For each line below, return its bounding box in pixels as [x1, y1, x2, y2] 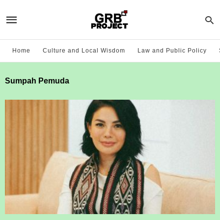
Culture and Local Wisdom [43, 47, 125, 54]
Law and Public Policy [137, 47, 207, 54]
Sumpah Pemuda [5, 77, 69, 85]
